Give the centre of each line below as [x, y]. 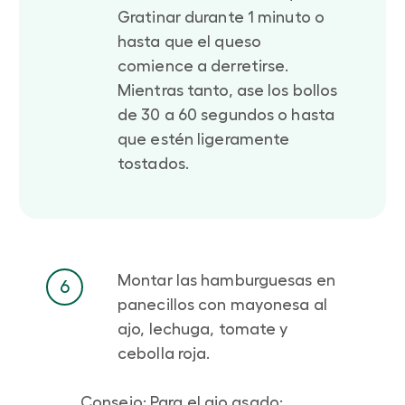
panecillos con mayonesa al [222, 304]
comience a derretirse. [203, 66]
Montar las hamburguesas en [226, 280]
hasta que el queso [189, 41]
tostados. [153, 163]
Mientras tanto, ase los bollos [228, 90]
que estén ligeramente [204, 139]
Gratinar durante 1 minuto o [221, 17]
